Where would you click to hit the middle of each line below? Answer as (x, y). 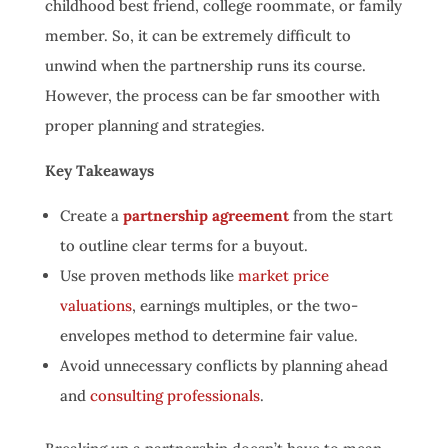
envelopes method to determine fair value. (208, 335)
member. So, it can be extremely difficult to (197, 35)
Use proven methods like (148, 275)
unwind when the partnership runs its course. (205, 65)
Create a (91, 215)
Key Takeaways (99, 170)
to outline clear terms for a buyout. (183, 245)
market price (283, 275)
